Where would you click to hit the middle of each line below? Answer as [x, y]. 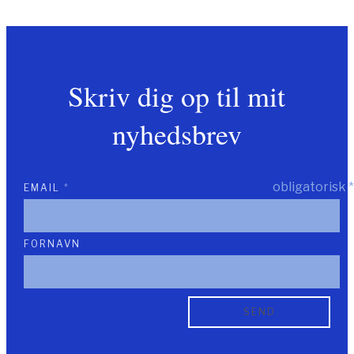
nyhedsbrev [177, 134]
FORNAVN [52, 244]
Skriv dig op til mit [177, 96]
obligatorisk [309, 187]
